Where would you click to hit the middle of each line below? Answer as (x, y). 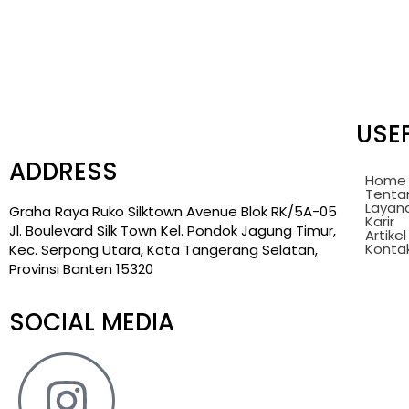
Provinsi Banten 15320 (81, 269)
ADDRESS (63, 172)
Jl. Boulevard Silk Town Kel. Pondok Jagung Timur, (173, 231)
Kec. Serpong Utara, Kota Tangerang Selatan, (163, 250)
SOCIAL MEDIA (92, 322)
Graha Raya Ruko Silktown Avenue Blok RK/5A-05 (173, 212)
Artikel (385, 236)
